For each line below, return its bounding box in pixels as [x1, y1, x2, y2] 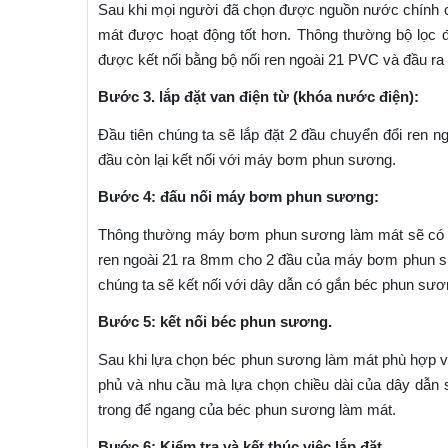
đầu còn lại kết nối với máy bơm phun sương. [98, 150, 396, 168]
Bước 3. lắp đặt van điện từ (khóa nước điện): [98, 87, 419, 105]
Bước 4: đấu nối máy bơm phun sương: [98, 187, 379, 205]
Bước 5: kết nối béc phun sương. [98, 312, 332, 330]
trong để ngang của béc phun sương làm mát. [98, 400, 396, 418]
